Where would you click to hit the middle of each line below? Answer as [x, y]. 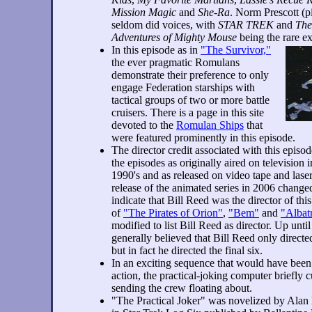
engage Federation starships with [183, 87]
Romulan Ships [210, 125]
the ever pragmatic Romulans [175, 62]
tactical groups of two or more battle [190, 100]
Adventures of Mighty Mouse [174, 37]
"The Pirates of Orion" [173, 213]
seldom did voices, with [165, 25]
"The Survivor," [236, 50]
